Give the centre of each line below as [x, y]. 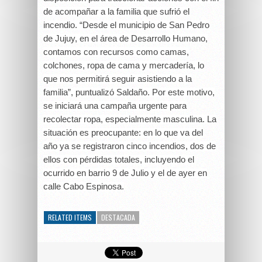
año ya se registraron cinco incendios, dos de [130, 146]
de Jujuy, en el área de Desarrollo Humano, [125, 38]
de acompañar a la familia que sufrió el [116, 11]
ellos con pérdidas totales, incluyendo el [119, 159]
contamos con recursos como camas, [116, 52]
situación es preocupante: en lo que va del [123, 132]
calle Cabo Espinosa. [84, 186]
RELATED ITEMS [70, 217]
